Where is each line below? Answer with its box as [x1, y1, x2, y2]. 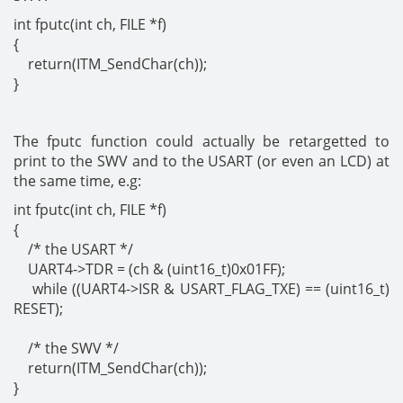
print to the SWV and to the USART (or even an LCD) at [13, 151, 390, 171]
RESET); [13, 299, 63, 318]
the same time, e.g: [13, 171, 141, 191]
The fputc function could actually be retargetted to [13, 131, 390, 151]
